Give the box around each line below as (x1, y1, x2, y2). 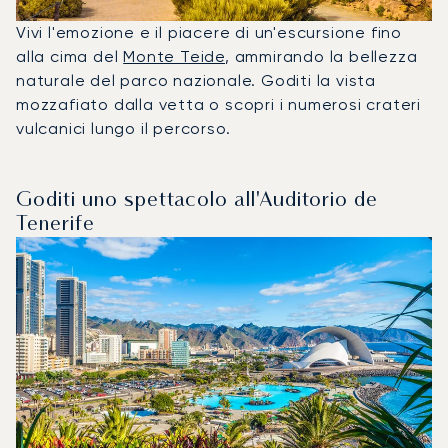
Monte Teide (123, 46, 226, 66)
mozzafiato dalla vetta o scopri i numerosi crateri (16, 94, 421, 114)
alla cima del (16, 46, 124, 66)
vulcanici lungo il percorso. (16, 118, 231, 138)
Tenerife (16, 214, 95, 235)
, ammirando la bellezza (225, 46, 418, 66)
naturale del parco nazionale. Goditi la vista (16, 70, 376, 90)
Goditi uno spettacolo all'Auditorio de (16, 190, 378, 211)
